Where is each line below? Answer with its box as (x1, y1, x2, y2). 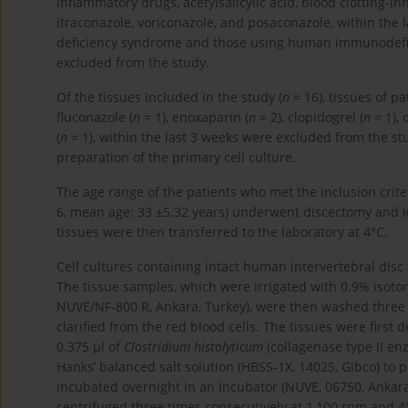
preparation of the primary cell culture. (56, 148, 296, 166)
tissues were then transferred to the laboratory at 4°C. (56, 222, 388, 240)
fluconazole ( (56, 107, 133, 126)
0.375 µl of (56, 337, 124, 355)
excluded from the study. (56, 53, 209, 71)
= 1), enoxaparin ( (140, 107, 249, 126)
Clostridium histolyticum (124, 337, 263, 355)
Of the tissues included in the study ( (56, 87, 282, 106)
